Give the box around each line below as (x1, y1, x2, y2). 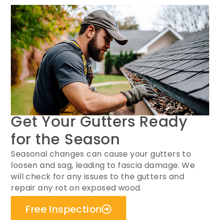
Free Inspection (26, 202, 102, 216)
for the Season (11, 129, 120, 150)
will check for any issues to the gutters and (11, 171, 185, 182)
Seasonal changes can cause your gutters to (11, 148, 192, 160)
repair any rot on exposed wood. (11, 182, 142, 193)
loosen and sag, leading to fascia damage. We (11, 160, 195, 171)
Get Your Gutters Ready (11, 111, 188, 132)
